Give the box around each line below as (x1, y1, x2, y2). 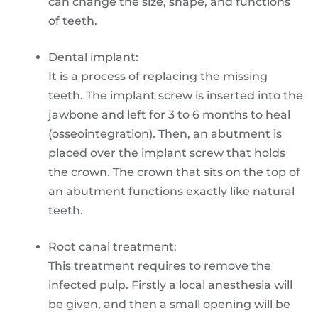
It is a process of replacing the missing (48, 69, 268, 83)
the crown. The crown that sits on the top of (48, 165, 300, 179)
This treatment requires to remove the (48, 258, 271, 273)
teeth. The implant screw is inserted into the (48, 88, 303, 102)
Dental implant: (48, 50, 138, 64)
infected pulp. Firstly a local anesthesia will (48, 278, 292, 292)
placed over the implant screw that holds (48, 146, 285, 160)
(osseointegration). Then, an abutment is (48, 126, 282, 141)
